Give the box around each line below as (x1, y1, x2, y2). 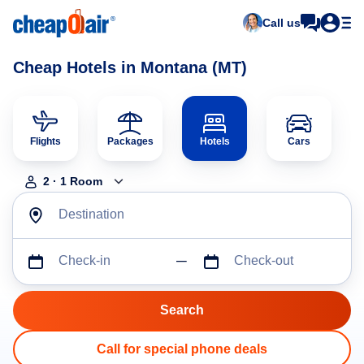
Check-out (233, 253, 293, 268)
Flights (30, 136, 61, 147)
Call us (262, 16, 301, 29)
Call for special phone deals (97, 342, 267, 357)
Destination (58, 207, 124, 222)
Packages (106, 136, 154, 147)
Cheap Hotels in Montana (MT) (13, 58, 247, 76)
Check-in (58, 253, 110, 268)
